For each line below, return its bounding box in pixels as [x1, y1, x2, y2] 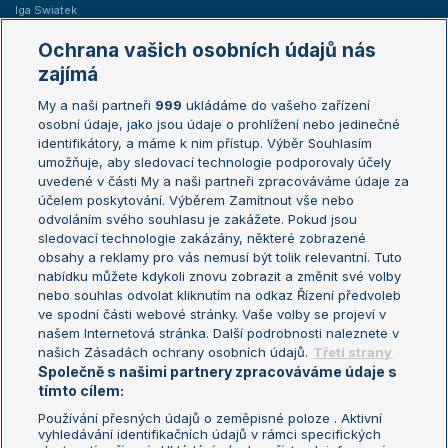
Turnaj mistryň [214, 239, 290, 254]
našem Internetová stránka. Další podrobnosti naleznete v [38, 325, 400, 341]
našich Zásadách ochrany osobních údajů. [38, 344, 309, 360]
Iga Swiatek [15, 3, 77, 18]
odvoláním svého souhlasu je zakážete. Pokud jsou [38, 211, 358, 227]
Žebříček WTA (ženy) [15, 127, 127, 142]
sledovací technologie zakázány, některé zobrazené [38, 230, 367, 246]
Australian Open [214, 99, 302, 114]
